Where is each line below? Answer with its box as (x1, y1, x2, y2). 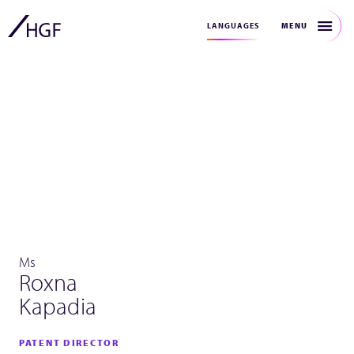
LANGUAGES (207, 21, 259, 31)
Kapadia (19, 291, 96, 321)
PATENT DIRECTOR (19, 337, 119, 348)
